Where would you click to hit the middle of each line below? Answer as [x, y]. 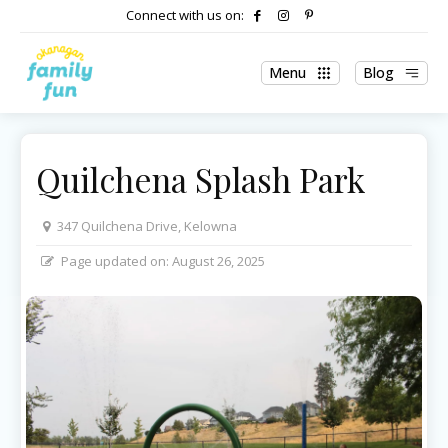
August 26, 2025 [218, 261]
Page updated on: [115, 261]
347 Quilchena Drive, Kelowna [147, 226]
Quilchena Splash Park [200, 179]
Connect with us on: [185, 15]
